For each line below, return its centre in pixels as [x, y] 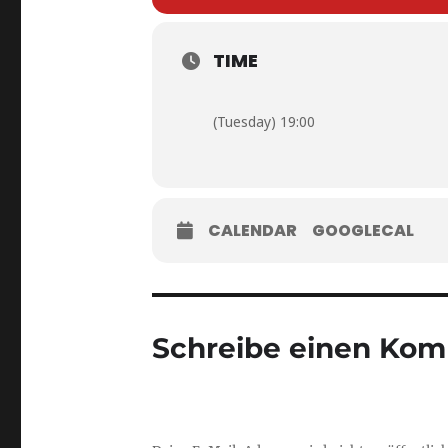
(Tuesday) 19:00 [264, 122]
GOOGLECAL [363, 230]
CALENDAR [252, 230]
